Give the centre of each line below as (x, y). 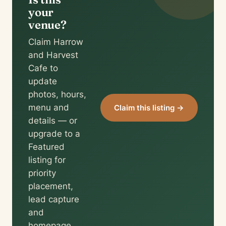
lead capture (54, 199)
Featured (46, 147)
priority (42, 173)
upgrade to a (54, 134)
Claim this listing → (149, 107)
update (43, 81)
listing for (47, 160)
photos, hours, (57, 94)
